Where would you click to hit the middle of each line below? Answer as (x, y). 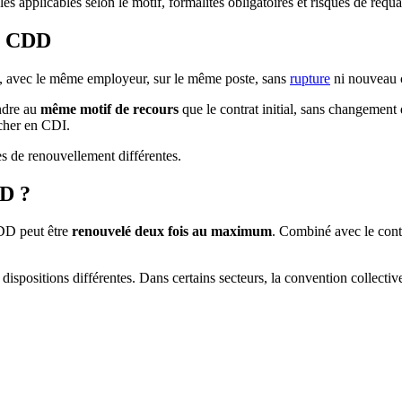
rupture (310, 78)
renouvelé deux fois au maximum (172, 232)
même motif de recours (109, 109)
